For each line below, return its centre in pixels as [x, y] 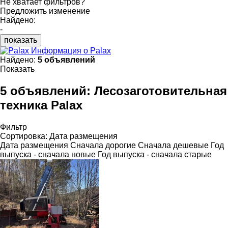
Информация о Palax [71, 50]
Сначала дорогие [103, 145]
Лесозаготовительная [161, 91]
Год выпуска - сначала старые [155, 154]
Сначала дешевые [173, 145]
